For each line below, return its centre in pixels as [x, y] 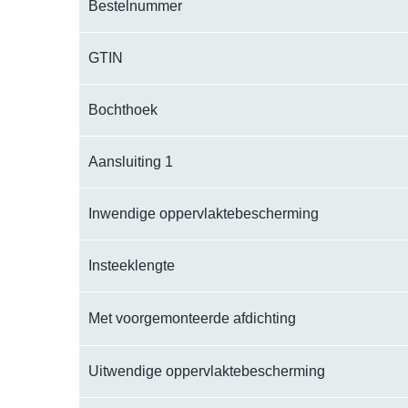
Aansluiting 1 [131, 162]
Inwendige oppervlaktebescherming [204, 214]
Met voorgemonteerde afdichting [192, 319]
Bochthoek [123, 110]
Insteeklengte [132, 266]
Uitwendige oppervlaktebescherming [207, 372]
